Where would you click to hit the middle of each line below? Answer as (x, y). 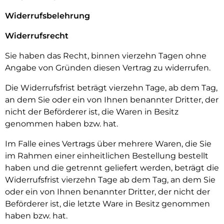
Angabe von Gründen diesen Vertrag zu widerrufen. (108, 68)
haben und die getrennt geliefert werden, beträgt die (112, 168)
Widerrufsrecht (37, 36)
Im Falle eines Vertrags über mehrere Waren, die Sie (108, 144)
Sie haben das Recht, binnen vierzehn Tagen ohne (106, 56)
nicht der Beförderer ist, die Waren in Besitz (92, 112)
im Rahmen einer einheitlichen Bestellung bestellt (107, 156)
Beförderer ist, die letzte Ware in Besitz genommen (107, 204)
